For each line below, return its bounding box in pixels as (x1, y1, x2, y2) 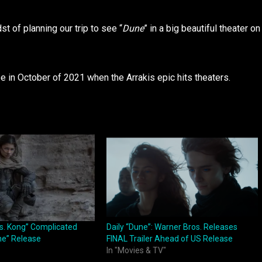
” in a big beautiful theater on (144, 22, 260, 34)
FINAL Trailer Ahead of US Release (106, 234, 233, 244)
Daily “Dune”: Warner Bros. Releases (106, 222, 237, 232)
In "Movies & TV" (106, 246, 166, 256)
